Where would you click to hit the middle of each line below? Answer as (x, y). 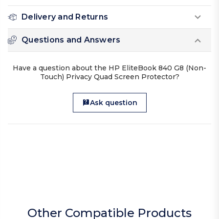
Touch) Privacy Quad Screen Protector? (109, 77)
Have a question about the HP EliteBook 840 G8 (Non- (109, 68)
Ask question (113, 103)
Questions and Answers (71, 40)
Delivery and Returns (65, 17)
